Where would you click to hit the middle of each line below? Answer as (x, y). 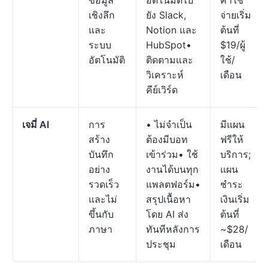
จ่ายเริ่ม (236, 15)
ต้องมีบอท (167, 139)
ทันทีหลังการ (173, 229)
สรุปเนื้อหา (168, 199)
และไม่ (103, 199)
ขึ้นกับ (101, 214)
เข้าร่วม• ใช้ (172, 154)
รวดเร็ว (104, 184)
